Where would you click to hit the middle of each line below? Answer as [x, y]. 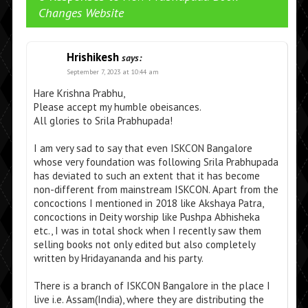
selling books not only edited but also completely [144, 245]
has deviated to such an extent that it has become [146, 176]
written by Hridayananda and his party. [118, 258]
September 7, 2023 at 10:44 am [112, 72]
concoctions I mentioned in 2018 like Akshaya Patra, [148, 203]
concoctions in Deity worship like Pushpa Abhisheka [146, 217]
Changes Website [81, 13]
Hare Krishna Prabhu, [79, 93]
